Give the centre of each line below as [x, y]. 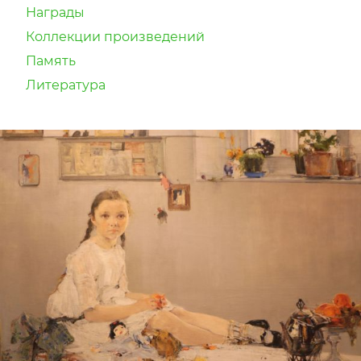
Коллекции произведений [115, 37]
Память [51, 61]
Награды [55, 12]
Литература [66, 85]
